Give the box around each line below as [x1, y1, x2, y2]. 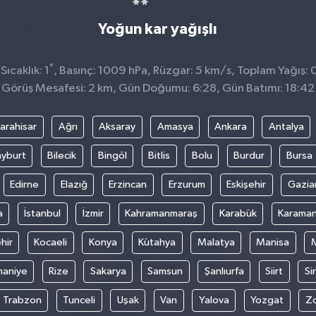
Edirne [10, 179, 39, 190]
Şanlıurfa [204, 266, 244, 277]
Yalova [198, 295, 229, 306]
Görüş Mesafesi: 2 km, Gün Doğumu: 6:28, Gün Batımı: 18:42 [1, 83, 315, 95]
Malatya [197, 237, 235, 248]
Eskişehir [226, 179, 267, 190]
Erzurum [168, 179, 205, 190]
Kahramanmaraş [125, 208, 197, 219]
